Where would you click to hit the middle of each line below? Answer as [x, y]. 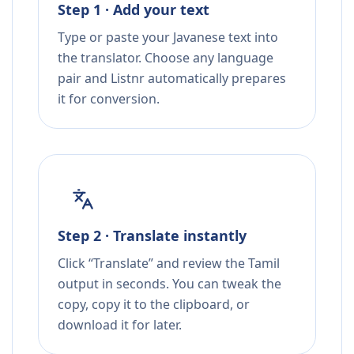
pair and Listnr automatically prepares [172, 79]
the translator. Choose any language [166, 58]
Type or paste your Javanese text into [168, 38]
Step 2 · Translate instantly [152, 236]
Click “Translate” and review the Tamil [169, 264]
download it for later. [120, 325]
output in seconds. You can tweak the [169, 284]
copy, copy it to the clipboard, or [154, 305]
